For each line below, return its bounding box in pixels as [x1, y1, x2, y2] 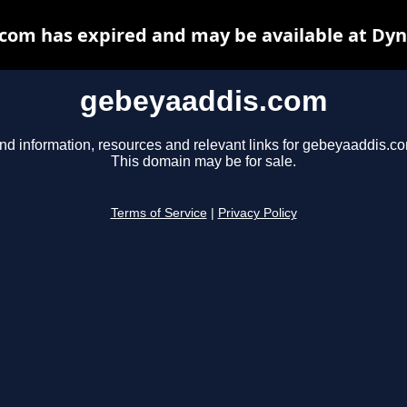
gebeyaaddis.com [80, 84, 327, 117]
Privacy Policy [217, 206, 297, 221]
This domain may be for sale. [111, 154, 296, 170]
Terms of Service [110, 206, 207, 221]
